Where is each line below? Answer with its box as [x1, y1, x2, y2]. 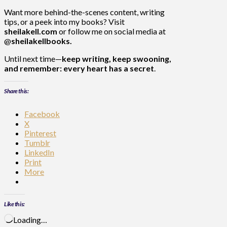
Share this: [4, 87, 29, 95]
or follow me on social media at [57, 26, 166, 36]
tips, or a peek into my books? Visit [4, 16, 125, 26]
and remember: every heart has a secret [4, 63, 154, 73]
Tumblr [24, 137, 50, 147]
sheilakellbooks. [11, 35, 72, 46]
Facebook [24, 108, 60, 119]
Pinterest [24, 128, 56, 138]
